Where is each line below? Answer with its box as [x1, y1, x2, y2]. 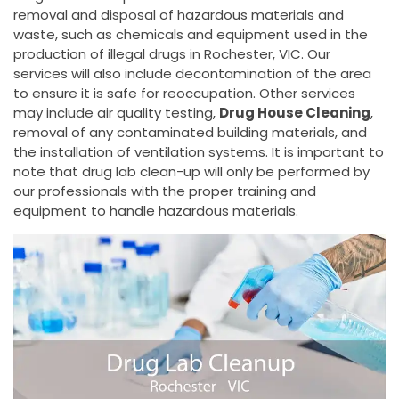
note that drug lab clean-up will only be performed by [13, 162, 370, 181]
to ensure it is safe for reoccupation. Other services [13, 84, 355, 102]
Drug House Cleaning [219, 103, 370, 122]
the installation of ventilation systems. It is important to [13, 142, 384, 161]
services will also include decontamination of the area [13, 64, 371, 83]
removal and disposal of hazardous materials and [13, 5, 344, 24]
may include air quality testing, [13, 103, 219, 122]
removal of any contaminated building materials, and [13, 123, 367, 142]
